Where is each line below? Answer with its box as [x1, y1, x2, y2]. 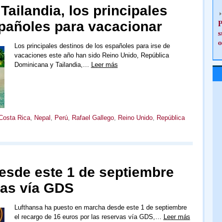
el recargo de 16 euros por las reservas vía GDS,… [14, 213, 164, 221]
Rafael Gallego [71, 114, 114, 121]
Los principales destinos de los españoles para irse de [14, 42, 170, 50]
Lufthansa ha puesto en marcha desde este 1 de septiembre [14, 204, 187, 211]
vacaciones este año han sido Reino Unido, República [14, 52, 169, 59]
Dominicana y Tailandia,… [14, 61, 91, 68]
